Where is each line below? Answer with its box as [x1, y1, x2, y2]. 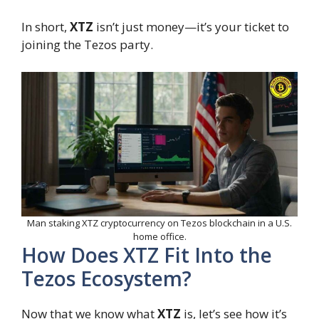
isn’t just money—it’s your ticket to [93, 19, 289, 36]
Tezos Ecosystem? [21, 265, 192, 293]
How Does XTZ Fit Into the [21, 241, 272, 269]
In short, [21, 19, 70, 36]
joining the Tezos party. [21, 36, 153, 53]
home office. [132, 230, 187, 244]
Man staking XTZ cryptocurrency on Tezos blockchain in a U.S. [27, 216, 292, 230]
